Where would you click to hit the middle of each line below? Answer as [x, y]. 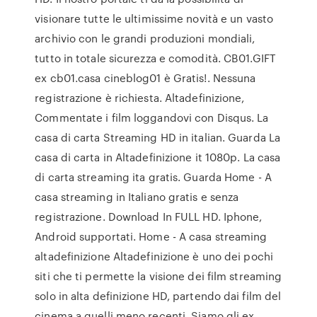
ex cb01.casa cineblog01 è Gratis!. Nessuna [145, 78]
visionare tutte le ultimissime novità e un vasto [154, 18]
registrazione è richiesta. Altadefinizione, [140, 98]
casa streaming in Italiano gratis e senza [137, 197]
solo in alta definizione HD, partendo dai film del [158, 296]
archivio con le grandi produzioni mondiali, [145, 38]
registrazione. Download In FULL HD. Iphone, [149, 217]
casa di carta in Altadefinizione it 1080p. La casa [158, 157]
